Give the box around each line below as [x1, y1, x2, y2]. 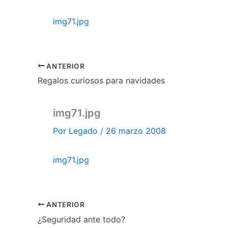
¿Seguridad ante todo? [38, 214, 125, 224]
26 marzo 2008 [106, 126, 166, 136]
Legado [69, 126, 100, 136]
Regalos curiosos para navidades [38, 75, 165, 86]
